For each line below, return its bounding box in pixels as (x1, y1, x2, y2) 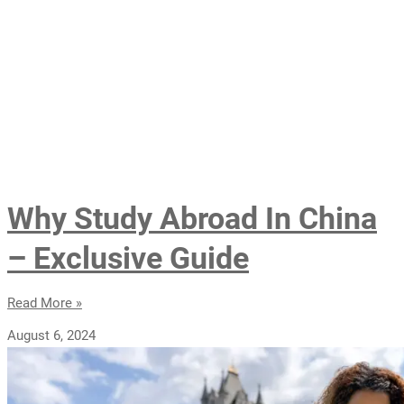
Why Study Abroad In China (7, 199, 377, 236)
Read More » (7, 294, 82, 311)
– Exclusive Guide (7, 239, 249, 276)
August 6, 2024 (7, 326, 96, 344)
